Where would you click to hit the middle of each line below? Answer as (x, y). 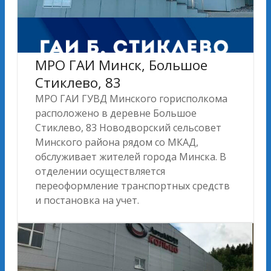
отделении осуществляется (100, 171)
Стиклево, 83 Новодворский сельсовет (128, 127)
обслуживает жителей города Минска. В (131, 156)
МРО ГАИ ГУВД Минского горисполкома (131, 98)
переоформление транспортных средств (132, 185)
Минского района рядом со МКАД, (117, 142)
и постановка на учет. (87, 200)
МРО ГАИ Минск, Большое (121, 65)
